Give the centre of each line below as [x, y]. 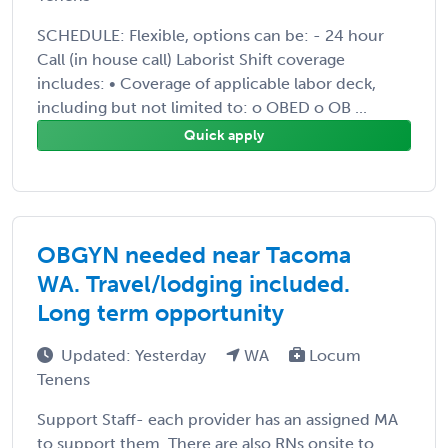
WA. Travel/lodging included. [193, 283]
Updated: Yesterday [135, 355]
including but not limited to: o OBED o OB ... [202, 107]
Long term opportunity [160, 312]
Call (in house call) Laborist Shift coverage [191, 59]
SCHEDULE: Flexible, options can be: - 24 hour [210, 35]
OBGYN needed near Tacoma [194, 254]
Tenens [63, 379]
